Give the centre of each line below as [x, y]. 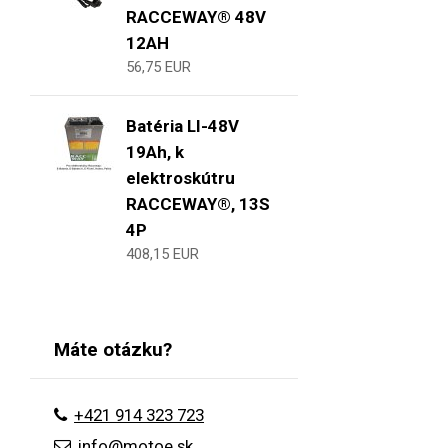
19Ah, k [155, 151]
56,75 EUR [158, 66]
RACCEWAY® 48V [196, 16]
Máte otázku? [113, 350]
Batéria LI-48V [182, 125]
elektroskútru [180, 177]
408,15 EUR [162, 253]
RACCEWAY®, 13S [198, 203]
